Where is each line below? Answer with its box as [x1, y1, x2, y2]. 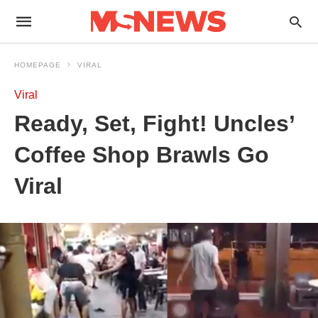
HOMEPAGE [14, 61, 61, 69]
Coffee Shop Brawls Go [14, 142, 269, 168]
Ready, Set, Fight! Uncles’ [14, 111, 294, 136]
